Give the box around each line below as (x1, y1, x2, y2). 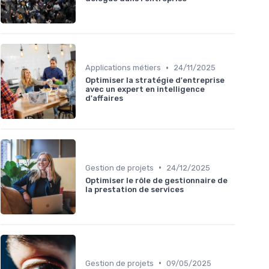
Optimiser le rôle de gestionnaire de (85, 175, 228, 185)
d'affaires (85, 94, 123, 103)
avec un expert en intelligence (85, 85, 205, 94)
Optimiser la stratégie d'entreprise (85, 76, 225, 85)
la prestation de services (85, 184, 184, 194)
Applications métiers (85, 63, 161, 73)
